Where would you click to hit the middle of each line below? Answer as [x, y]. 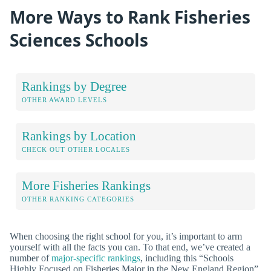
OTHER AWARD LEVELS [64, 100]
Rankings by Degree [74, 86]
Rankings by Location [79, 135]
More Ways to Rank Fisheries [130, 17]
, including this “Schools [187, 258]
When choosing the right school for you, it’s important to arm [126, 236]
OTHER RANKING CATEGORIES [78, 199]
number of [31, 258]
